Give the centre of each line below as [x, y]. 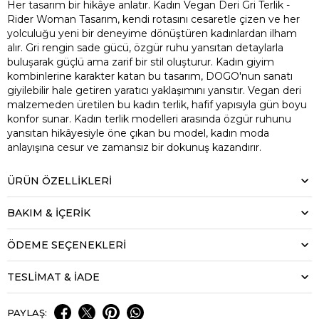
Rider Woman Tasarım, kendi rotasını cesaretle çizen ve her [153, 19]
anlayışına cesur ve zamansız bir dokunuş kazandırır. [134, 147]
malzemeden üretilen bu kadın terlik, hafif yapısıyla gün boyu [157, 104]
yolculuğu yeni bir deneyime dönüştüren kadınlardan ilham [152, 33]
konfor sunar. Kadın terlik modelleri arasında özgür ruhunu [149, 119]
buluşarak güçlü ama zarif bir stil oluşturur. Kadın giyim [141, 62]
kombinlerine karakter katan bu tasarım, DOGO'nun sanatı [150, 76]
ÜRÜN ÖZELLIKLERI [59, 181]
